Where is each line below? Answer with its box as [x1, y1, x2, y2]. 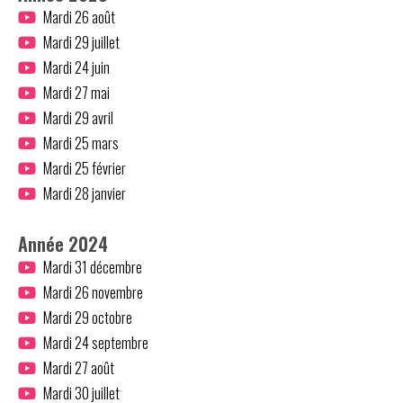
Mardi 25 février [42, 157, 126, 179]
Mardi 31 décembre [42, 255, 142, 278]
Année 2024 [18, 229, 108, 257]
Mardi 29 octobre [42, 306, 132, 328]
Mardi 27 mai [42, 81, 110, 103]
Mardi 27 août [42, 356, 114, 379]
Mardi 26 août [42, 5, 115, 28]
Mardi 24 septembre [42, 331, 148, 354]
